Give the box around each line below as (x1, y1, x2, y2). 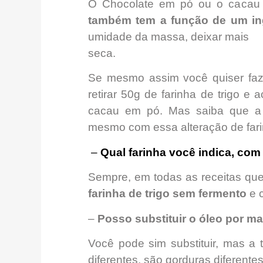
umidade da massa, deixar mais (88, 31, 249, 43)
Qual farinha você (100, 146, 198, 159)
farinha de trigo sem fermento (88, 187, 247, 200)
